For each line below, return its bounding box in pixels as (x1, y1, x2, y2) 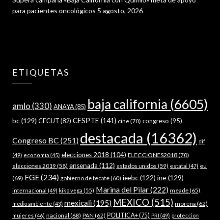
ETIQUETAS (12, 67, 69, 78)
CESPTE (73, 116, 99, 125)
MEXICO (113, 197, 149, 208)
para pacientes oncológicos (12, 6, 96, 15)
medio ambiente (12, 200, 52, 207)
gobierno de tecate (60, 174, 110, 182)
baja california (87, 96, 167, 112)
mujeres (12, 212, 34, 219)
